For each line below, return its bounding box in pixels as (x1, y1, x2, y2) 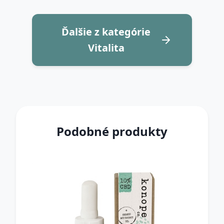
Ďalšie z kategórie (61, 25, 150, 38)
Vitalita (87, 41, 124, 54)
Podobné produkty (56, 123, 167, 139)
